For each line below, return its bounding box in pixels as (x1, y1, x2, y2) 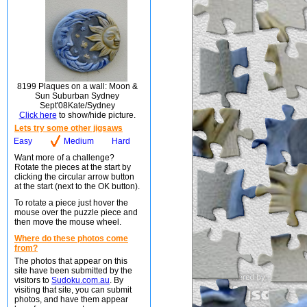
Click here (19, 110, 57, 120)
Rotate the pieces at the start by (14, 162, 131, 172)
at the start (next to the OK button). (14, 182, 140, 191)
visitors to (14, 275, 51, 285)
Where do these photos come (14, 234, 128, 243)
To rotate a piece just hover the (14, 198, 128, 208)
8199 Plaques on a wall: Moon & (16, 82, 138, 91)
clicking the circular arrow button (14, 172, 134, 182)
